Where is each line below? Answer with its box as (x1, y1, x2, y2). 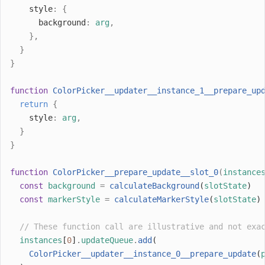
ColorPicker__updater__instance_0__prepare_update (29, 248, 256, 258)
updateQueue (81, 235, 133, 245)
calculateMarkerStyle (114, 194, 209, 204)
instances (20, 235, 62, 245)
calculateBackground (109, 180, 199, 190)
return (20, 99, 48, 109)
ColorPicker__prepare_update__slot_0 (53, 167, 218, 177)
